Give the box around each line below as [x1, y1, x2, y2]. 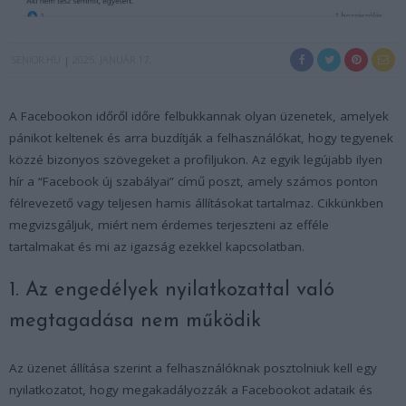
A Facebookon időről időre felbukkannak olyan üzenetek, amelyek [9, 107, 389, 124]
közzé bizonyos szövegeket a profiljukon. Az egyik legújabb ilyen [9, 150, 382, 168]
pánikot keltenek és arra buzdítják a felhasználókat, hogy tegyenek [9, 129, 393, 146]
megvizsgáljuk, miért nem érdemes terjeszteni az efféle [9, 216, 329, 233]
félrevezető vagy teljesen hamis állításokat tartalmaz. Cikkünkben [9, 194, 383, 211]
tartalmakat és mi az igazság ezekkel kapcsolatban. [9, 237, 304, 255]
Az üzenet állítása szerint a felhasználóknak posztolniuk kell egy [9, 359, 377, 376]
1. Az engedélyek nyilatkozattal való [9, 279, 334, 301]
